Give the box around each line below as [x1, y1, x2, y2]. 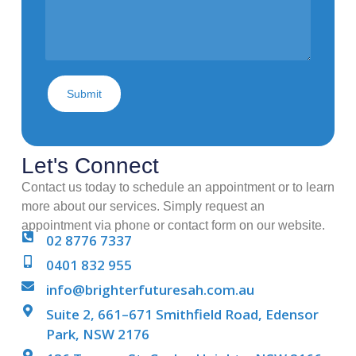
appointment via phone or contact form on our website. [21, 218, 328, 232]
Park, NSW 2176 [45, 324, 149, 343]
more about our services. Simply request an [21, 199, 265, 213]
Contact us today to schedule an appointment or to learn [21, 180, 335, 194]
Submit [66, 87, 102, 100]
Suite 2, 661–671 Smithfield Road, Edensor [45, 304, 319, 323]
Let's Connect [21, 153, 159, 178]
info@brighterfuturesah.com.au [45, 280, 254, 299]
